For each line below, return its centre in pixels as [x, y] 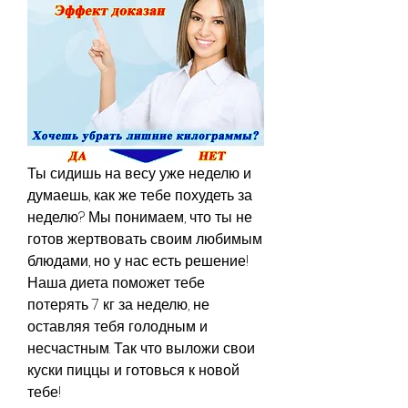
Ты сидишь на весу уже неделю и [139, 173]
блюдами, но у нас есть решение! [138, 260]
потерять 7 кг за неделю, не [118, 304]
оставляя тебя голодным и [117, 326]
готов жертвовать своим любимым [145, 239]
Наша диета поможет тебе [116, 282]
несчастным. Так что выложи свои [141, 348]
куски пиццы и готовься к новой [133, 370]
